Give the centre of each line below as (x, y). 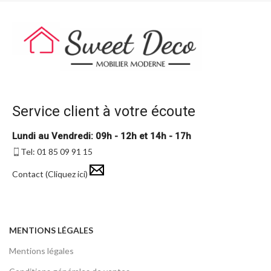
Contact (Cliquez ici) (51, 174)
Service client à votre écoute (104, 112)
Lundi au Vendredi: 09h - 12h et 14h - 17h (102, 136)
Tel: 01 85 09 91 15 (57, 152)
